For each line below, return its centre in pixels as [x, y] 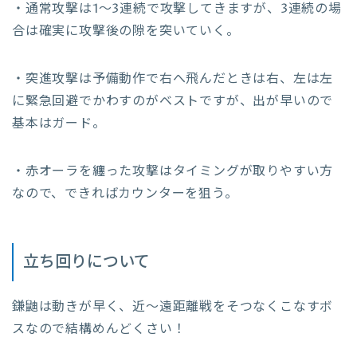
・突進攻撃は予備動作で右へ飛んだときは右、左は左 [173, 78]
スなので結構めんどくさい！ [99, 329]
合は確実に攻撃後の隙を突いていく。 [126, 31]
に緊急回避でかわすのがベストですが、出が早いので [173, 101]
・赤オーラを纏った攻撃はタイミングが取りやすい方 [173, 171]
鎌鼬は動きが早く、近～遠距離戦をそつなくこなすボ [173, 306]
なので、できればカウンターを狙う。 [125, 193]
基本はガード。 [59, 123]
